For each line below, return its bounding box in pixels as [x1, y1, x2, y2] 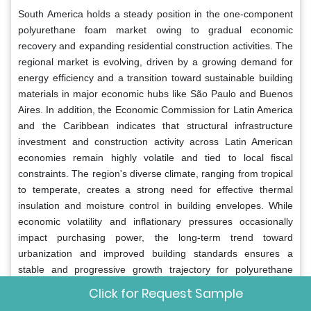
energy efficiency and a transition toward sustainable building [18, 72, 293, 83]
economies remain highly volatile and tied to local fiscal [18, 151, 293, 163]
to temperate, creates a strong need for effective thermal [18, 183, 293, 195]
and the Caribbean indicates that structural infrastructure [18, 119, 293, 131]
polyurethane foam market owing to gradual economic [18, 24, 293, 35]
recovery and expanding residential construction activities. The [18, 40, 293, 51]
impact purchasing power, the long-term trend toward [18, 231, 293, 243]
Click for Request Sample [88, 285, 243, 302]
